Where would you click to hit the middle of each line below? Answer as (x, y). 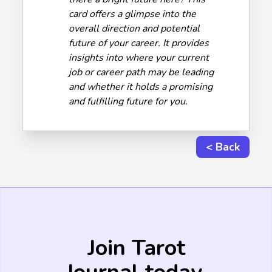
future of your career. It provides (139, 43)
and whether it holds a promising (141, 87)
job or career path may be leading (141, 72)
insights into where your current (139, 57)
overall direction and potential (134, 28)
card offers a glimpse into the (133, 14)
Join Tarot (136, 248)
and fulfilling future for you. (128, 101)
